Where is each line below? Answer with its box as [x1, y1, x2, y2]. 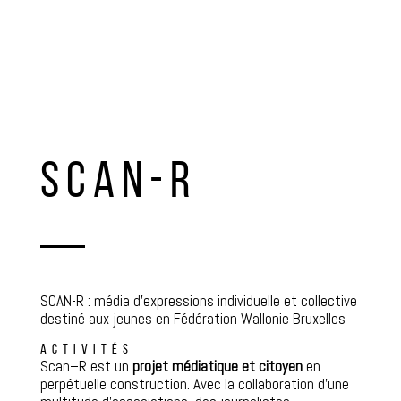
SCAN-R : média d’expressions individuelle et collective [39, 290, 357, 311]
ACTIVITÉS [39, 342, 133, 357]
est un [86, 355, 129, 376]
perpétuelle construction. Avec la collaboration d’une [39, 373, 349, 394]
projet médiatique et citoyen [128, 355, 303, 376]
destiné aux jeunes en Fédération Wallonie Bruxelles [39, 308, 346, 328]
